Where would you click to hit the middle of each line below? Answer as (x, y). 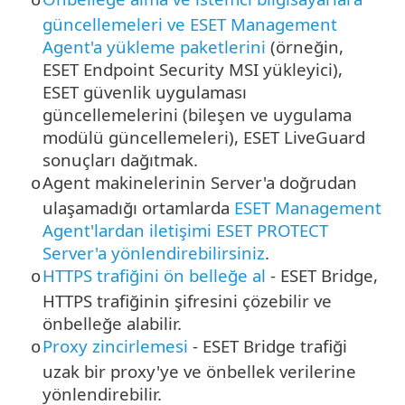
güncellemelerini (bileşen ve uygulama (197, 114)
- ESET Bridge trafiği (268, 345)
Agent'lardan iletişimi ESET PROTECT (185, 230)
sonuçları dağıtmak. (120, 159)
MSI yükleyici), (283, 69)
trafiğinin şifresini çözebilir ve (212, 300)
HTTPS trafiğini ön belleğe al (154, 275)
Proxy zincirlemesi (115, 345)
